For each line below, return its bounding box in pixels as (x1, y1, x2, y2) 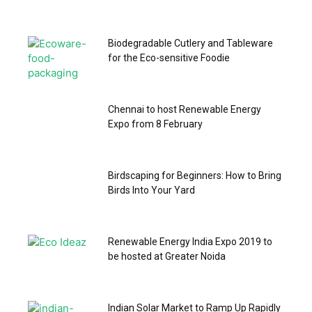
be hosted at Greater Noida (108, 251, 226, 262)
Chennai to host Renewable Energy (108, 104, 261, 115)
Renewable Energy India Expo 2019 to (108, 236, 272, 247)
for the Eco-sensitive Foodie (108, 52, 230, 63)
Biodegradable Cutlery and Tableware (108, 38, 273, 49)
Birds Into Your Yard (108, 185, 195, 196)
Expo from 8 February (108, 118, 203, 130)
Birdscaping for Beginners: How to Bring (108, 170, 281, 181)
